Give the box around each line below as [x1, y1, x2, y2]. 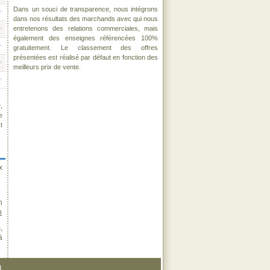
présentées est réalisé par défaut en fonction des [13, 54, 158, 61]
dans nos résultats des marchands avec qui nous [13, 15, 158, 22]
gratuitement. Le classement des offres [13, 44, 158, 51]
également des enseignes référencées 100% [13, 34, 158, 42]
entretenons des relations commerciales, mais [13, 25, 158, 32]
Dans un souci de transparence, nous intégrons [13, 5, 158, 13]
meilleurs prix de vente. [13, 63, 81, 71]
